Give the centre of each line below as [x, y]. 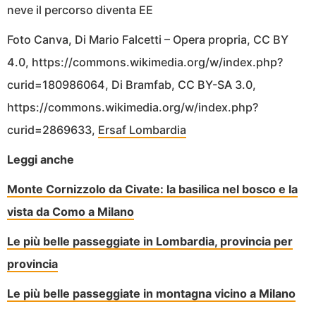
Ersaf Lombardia [142, 130]
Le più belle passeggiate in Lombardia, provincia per [150, 242]
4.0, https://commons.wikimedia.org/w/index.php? [145, 62]
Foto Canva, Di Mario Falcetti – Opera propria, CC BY [148, 40]
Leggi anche [41, 160]
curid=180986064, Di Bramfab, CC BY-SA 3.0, [132, 85]
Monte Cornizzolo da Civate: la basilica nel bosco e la [152, 189]
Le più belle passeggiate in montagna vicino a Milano [151, 294]
